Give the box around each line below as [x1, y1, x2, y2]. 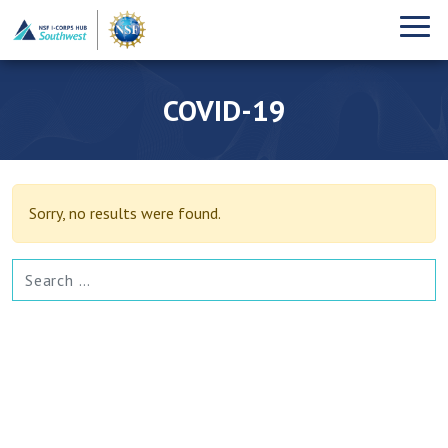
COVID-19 [162, 91, 286, 129]
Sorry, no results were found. [29, 203, 221, 224]
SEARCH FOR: [11, 259, 93, 277]
